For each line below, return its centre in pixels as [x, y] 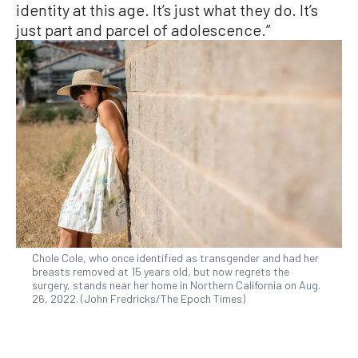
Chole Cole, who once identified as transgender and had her [175, 257]
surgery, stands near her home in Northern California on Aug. [176, 284]
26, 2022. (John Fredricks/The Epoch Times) [139, 298]
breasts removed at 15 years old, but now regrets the [161, 271]
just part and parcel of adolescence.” [143, 30]
